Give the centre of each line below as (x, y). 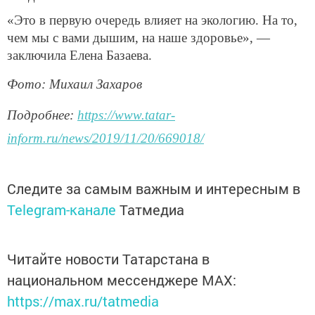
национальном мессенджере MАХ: (122, 279)
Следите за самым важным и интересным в (154, 188)
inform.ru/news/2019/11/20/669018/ (105, 138)
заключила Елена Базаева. (79, 56)
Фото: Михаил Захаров (75, 84)
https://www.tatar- (126, 115)
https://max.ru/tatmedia (83, 301)
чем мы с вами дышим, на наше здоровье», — (139, 38)
